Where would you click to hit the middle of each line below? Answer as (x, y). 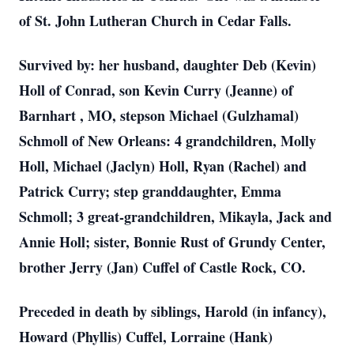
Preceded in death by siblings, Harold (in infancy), (173, 311)
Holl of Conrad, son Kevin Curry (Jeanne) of (156, 90)
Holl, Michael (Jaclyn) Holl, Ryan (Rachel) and (163, 166)
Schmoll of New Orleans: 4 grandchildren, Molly (168, 141)
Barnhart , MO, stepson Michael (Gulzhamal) (159, 115)
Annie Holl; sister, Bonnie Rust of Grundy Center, (172, 242)
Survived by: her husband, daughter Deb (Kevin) (168, 65)
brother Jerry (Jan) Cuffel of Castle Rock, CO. (162, 267)
